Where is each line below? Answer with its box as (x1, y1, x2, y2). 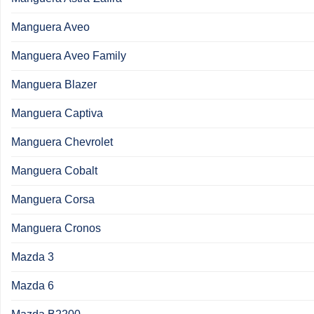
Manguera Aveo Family (11, 49, 126, 62)
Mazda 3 (11, 250, 54, 263)
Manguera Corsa (11, 193, 95, 205)
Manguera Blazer (11, 78, 97, 90)
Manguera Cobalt (11, 164, 97, 177)
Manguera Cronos (11, 221, 101, 234)
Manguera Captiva (11, 107, 103, 119)
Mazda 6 (11, 279, 54, 292)
